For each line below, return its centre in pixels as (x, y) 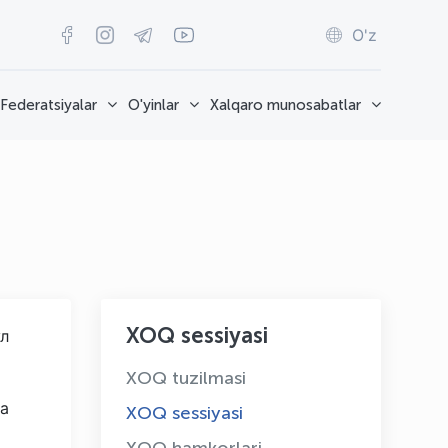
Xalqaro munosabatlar (285, 105)
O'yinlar (153, 105)
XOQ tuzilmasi (186, 378)
